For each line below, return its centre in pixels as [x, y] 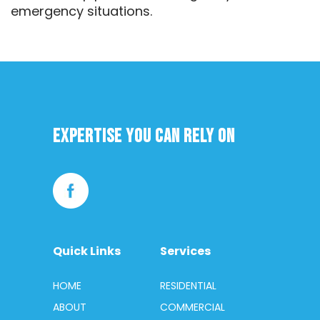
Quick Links [87, 251]
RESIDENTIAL [188, 286]
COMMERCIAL [192, 307]
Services [185, 251]
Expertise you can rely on [144, 137]
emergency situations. [81, 11]
